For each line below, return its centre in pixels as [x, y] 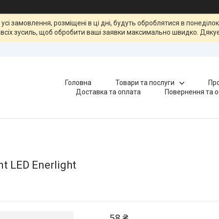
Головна [78, 83]
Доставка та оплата [109, 92]
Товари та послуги [145, 83]
